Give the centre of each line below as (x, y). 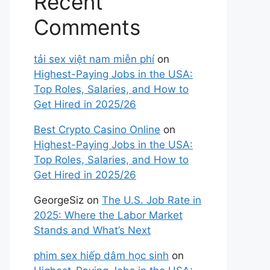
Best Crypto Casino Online (97, 130)
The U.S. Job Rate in (152, 200)
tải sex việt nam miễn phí (94, 59)
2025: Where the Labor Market (108, 215)
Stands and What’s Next (92, 230)
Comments (87, 27)
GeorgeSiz (59, 200)
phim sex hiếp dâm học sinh (101, 256)
